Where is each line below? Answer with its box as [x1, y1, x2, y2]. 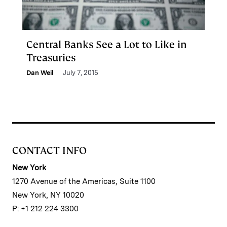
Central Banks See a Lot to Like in [26, 38, 187, 51]
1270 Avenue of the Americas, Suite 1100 [12, 177, 156, 186]
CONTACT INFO [12, 144, 87, 157]
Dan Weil [26, 69, 54, 77]
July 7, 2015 [63, 69, 98, 77]
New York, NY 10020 [12, 191, 84, 200]
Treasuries [26, 51, 75, 64]
